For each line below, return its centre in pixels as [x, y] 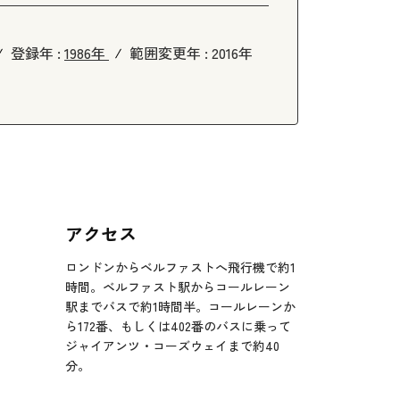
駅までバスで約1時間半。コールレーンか [180, 306]
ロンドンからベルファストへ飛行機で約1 [180, 267]
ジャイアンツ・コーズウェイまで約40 [172, 345]
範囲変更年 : [171, 52]
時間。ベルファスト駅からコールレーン [178, 286]
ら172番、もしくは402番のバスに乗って [178, 325]
